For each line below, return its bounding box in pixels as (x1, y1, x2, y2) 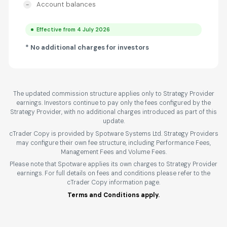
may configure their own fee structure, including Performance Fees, (16, 138, 211, 147)
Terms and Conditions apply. (67, 191, 160, 199)
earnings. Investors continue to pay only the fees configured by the (16, 99, 211, 107)
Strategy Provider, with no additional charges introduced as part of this (10, 108, 217, 117)
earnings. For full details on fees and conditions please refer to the (17, 169, 210, 178)
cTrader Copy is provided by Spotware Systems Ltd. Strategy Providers (9, 129, 218, 138)
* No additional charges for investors (25, 43, 149, 52)
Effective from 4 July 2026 (36, 26, 110, 33)
